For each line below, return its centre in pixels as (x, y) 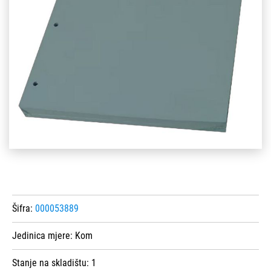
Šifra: (24, 209)
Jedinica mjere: (44, 236)
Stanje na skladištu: (52, 263)
